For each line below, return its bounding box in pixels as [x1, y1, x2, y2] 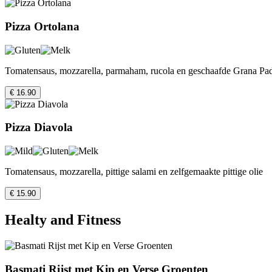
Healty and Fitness [5, 211, 121, 228]
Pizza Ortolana [5, 19, 80, 33]
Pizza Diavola [5, 121, 73, 134]
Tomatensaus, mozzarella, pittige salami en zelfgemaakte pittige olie [5, 166, 263, 177]
